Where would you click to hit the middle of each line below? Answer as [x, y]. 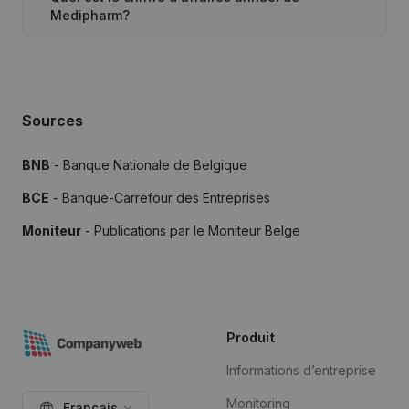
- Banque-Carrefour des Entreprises [160, 198]
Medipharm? [90, 15]
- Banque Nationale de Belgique [149, 165]
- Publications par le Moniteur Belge [191, 231]
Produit [251, 337]
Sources [52, 121]
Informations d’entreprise [301, 370]
